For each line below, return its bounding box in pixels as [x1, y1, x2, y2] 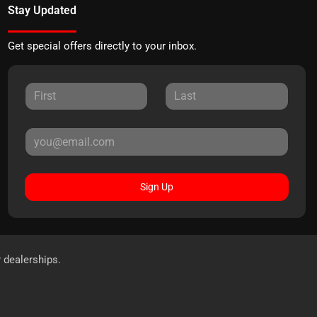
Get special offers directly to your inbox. [7, 39, 197, 52]
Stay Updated [7, 3, 76, 17]
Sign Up [139, 180, 173, 192]
